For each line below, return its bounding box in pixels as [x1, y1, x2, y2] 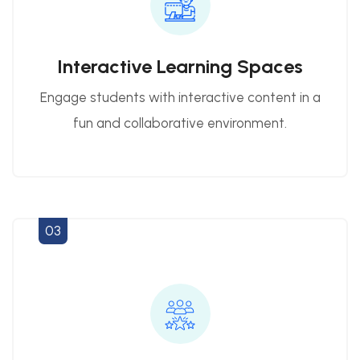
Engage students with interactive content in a [39, 89, 321, 106]
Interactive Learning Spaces [57, 55, 303, 79]
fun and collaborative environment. [73, 115, 287, 132]
